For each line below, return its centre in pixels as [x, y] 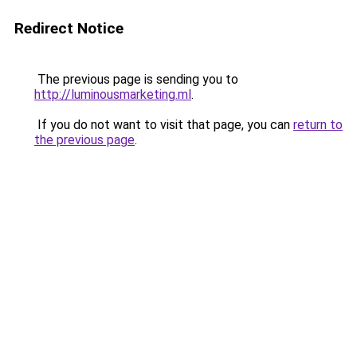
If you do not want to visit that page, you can [164, 125]
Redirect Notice [69, 28]
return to [318, 125]
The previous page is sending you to [136, 79]
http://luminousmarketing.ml [113, 94]
